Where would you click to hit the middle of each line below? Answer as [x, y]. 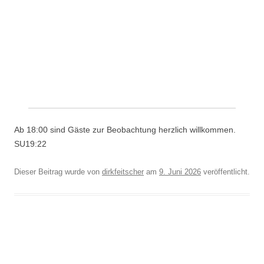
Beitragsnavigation [52, 246]
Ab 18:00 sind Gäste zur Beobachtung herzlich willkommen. [125, 130]
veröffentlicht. [225, 172]
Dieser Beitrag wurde [49, 172]
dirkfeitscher [123, 172]
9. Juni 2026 [180, 172]
